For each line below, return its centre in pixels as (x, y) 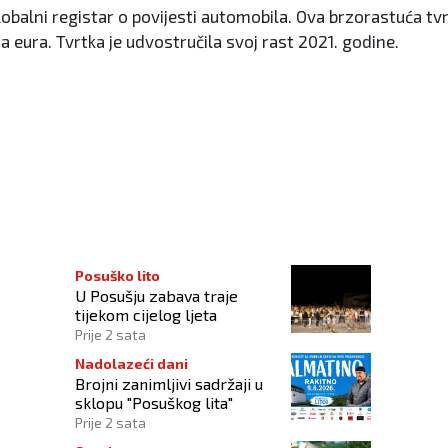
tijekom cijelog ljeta (146, 315)
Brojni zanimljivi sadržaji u (169, 384)
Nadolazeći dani (131, 364)
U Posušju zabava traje (156, 296)
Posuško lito (117, 276)
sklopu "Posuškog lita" (154, 403)
